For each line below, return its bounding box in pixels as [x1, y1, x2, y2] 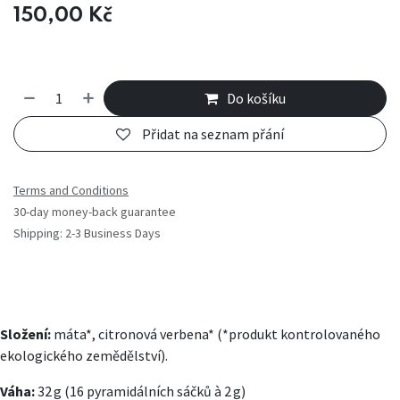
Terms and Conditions [13, 182, 129, 199]
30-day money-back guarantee [13, 204, 176, 221]
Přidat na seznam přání [142, 125, 284, 144]
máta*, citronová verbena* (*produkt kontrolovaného [51, 325, 380, 344]
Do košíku [227, 88, 287, 107]
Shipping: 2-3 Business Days [13, 225, 161, 242]
